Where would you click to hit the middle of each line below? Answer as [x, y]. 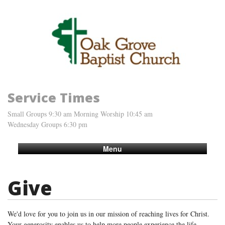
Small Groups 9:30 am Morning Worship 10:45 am [80, 114]
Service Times [54, 97]
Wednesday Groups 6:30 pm [47, 124]
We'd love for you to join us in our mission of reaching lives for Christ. [108, 213]
